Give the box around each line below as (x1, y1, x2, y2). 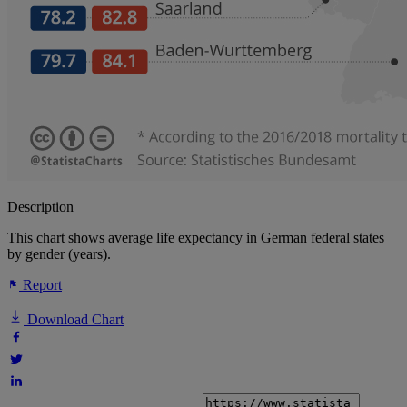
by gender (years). (7, 246, 111, 263)
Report (19, 277, 62, 293)
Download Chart (24, 312, 124, 328)
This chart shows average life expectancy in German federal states (7, 230, 384, 246)
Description (7, 199, 74, 215)
